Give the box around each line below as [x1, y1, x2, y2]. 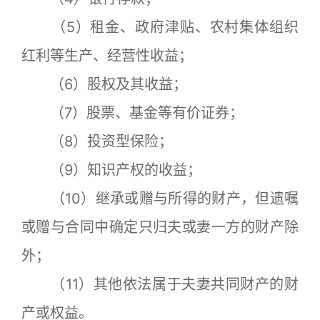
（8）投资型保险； [21, 133, 173, 150]
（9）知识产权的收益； [21, 161, 201, 179]
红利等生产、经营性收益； [21, 47, 193, 64]
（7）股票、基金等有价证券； [21, 104, 244, 121]
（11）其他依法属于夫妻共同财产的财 [21, 276, 299, 293]
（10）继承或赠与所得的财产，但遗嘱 [21, 190, 299, 207]
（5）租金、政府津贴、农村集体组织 [21, 19, 299, 36]
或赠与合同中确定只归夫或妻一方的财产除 [21, 219, 299, 236]
